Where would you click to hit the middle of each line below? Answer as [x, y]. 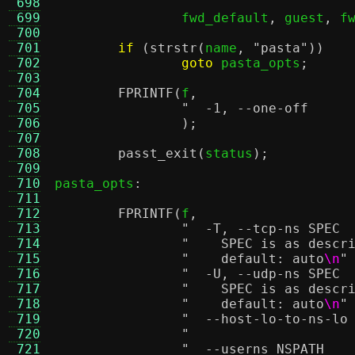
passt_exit [158, 153]
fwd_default [225, 18]
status [229, 153]
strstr [174, 48]
